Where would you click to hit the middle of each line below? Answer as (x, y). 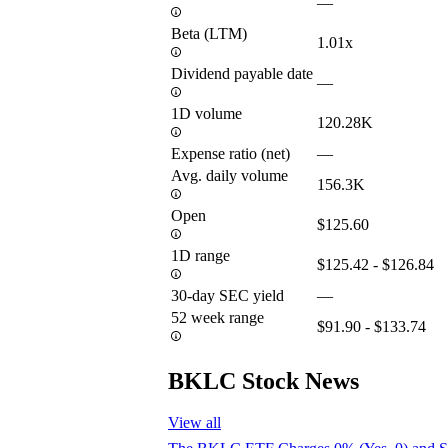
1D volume (206, 113)
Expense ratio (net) (230, 153)
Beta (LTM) (209, 33)
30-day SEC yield (227, 295)
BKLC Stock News (263, 380)
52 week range (217, 317)
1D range (200, 255)
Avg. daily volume (229, 175)
